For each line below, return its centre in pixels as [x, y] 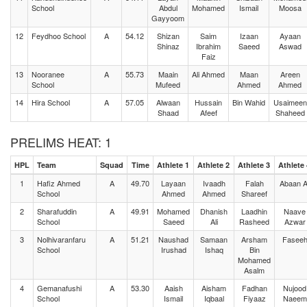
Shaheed [290, 112]
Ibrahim [208, 46]
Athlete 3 [254, 165]
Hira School [51, 102]
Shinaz [168, 46]
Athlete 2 [213, 165]
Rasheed [254, 221]
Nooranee [48, 74]
